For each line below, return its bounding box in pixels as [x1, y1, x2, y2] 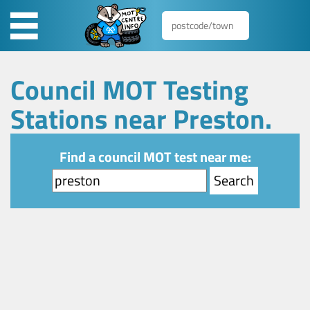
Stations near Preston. [10, 98, 273, 139]
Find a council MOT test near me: [59, 145, 251, 167]
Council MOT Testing [10, 69, 249, 110]
